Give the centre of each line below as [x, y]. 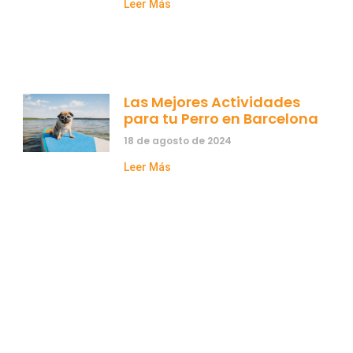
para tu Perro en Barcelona [221, 118]
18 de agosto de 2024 [178, 140]
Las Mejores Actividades [212, 102]
